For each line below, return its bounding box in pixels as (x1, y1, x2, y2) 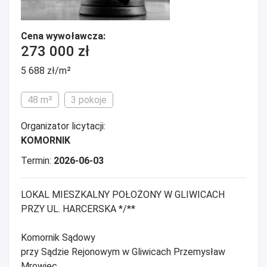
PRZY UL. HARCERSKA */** (21, 203, 135, 215)
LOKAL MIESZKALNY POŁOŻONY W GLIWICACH (21, 188, 225, 200)
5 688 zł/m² (21, 64, 71, 76)
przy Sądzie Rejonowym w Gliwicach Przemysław (21, 246, 225, 257)
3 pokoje (71, 94, 107, 105)
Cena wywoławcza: (21, 30, 105, 42)
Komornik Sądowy (21, 231, 95, 243)
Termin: (21, 154, 54, 166)
